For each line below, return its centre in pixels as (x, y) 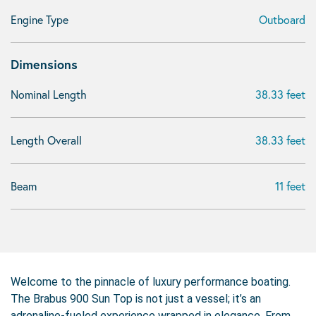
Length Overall (46, 140)
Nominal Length (49, 94)
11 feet (290, 186)
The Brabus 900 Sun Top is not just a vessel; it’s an (136, 299)
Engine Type (39, 19)
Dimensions (44, 64)
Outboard (282, 19)
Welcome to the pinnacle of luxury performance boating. (151, 282)
